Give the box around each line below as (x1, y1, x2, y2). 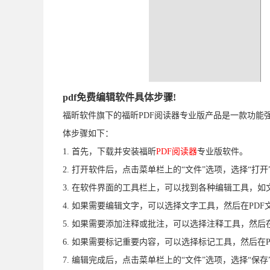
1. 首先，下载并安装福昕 (63, 147, 156, 156)
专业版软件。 (197, 147, 248, 156)
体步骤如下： (63, 129, 113, 138)
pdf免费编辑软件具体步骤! (63, 92, 176, 102)
